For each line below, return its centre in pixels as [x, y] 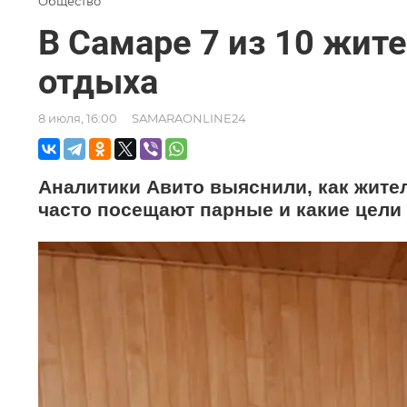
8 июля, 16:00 [78, 118]
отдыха [98, 81]
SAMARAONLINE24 [189, 118]
